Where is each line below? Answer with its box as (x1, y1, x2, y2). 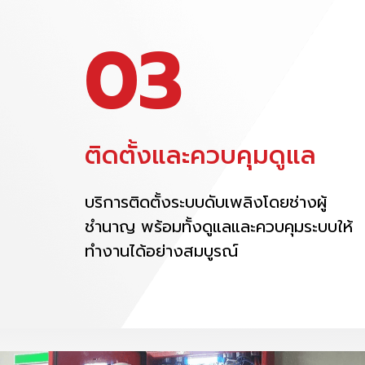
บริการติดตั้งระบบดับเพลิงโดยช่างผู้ (85, 190, 327, 215)
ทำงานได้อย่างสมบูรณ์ (85, 239, 238, 264)
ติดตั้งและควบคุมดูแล (85, 137, 316, 175)
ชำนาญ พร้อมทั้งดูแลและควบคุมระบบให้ (85, 214, 353, 240)
